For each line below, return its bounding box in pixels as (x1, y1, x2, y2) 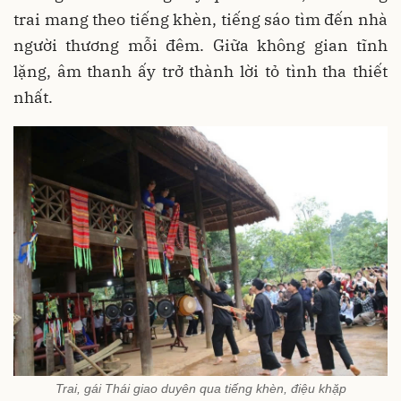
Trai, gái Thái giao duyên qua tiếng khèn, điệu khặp (55, 380, 346, 396)
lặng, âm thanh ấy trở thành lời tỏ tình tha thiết (13, 61, 388, 82)
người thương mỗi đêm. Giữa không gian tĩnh (13, 35, 388, 56)
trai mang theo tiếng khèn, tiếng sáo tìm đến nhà (13, 9, 388, 30)
